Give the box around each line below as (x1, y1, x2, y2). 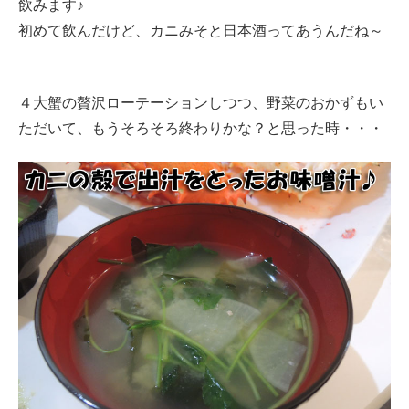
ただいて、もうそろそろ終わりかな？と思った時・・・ (18, 120, 383, 136)
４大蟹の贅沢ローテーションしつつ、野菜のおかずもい (18, 94, 383, 110)
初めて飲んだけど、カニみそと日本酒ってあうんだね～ (18, 23, 383, 39)
